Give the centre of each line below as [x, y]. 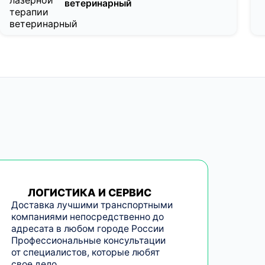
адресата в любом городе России [87, 228]
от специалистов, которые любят [85, 252]
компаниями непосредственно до [87, 216]
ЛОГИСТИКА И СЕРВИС [90, 192]
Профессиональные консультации [88, 240]
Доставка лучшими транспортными [92, 205]
